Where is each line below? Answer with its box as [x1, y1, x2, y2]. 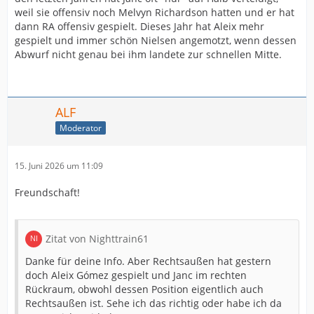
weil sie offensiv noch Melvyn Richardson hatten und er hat [15, 5, 294, 19]
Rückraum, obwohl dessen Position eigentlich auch [25, 282, 264, 296]
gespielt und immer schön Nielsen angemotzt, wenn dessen [15, 33, 296, 47]
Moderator [60, 122, 102, 135]
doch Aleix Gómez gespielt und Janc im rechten [25, 268, 247, 282]
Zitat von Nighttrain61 [46, 231, 149, 245]
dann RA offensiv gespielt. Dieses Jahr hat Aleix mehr [15, 19, 264, 33]
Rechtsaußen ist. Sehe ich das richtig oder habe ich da [25, 296, 282, 310]
